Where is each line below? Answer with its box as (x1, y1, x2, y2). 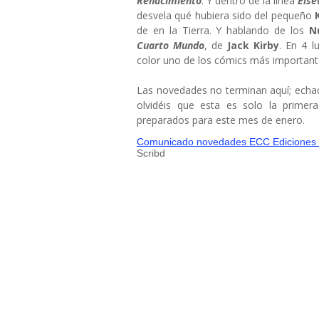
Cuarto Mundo (137, 38, 205, 52)
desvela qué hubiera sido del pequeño (137, 9, 315, 22)
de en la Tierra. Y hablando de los (137, 23, 309, 37)
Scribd (137, 147, 165, 159)
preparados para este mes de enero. (137, 113, 305, 127)
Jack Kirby (227, 38, 280, 52)
